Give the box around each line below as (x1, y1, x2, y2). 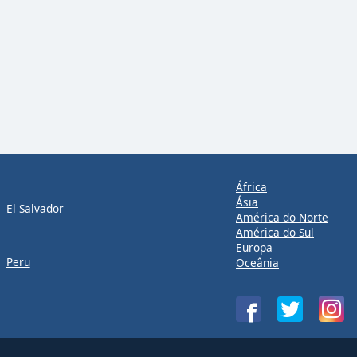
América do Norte (236, 210, 328, 225)
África (236, 179, 267, 194)
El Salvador (6, 201, 64, 216)
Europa (236, 240, 273, 255)
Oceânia (236, 255, 279, 270)
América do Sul (236, 225, 314, 240)
